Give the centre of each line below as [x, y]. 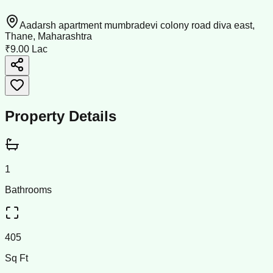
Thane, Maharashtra [48, 36]
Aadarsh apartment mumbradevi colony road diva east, [137, 25]
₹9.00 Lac [26, 49]
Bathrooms [28, 190]
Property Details [61, 116]
